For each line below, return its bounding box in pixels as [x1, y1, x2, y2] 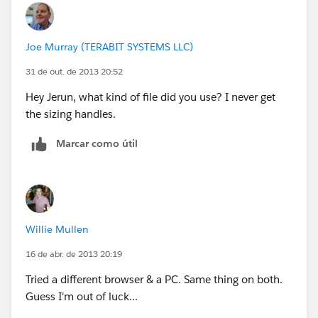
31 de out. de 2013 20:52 [26, 65, 123, 77]
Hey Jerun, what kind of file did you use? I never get [26, 89, 275, 104]
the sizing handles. [26, 106, 116, 121]
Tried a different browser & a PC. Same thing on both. [26, 272, 283, 286]
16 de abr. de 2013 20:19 [26, 247, 122, 260]
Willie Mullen [26, 222, 89, 236]
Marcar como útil [56, 136, 138, 150]
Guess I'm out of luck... [26, 289, 138, 303]
